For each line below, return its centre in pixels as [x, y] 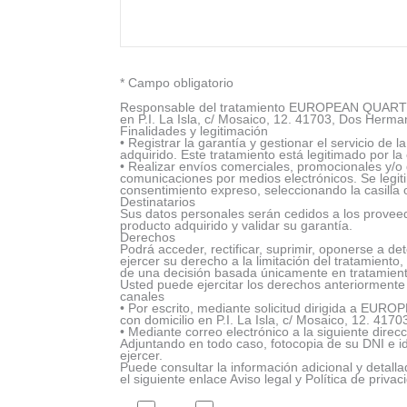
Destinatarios [158, 202]
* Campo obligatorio [177, 84]
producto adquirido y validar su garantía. [236, 225]
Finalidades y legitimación [194, 131]
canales [142, 296]
